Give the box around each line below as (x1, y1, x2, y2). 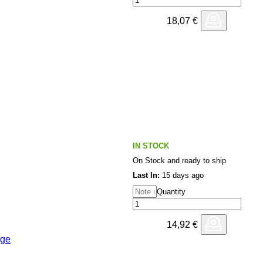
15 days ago (160, 171, 204, 180)
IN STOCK (133, 141, 169, 150)
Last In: (133, 171, 160, 180)
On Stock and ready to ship (133, 156, 226, 165)
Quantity (157, 187, 186, 196)
